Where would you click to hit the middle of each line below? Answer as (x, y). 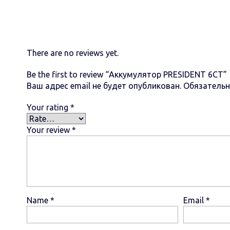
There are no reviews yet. (73, 53)
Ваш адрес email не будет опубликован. (104, 86)
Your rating (49, 107)
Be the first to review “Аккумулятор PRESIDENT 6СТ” (127, 74)
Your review (49, 130)
